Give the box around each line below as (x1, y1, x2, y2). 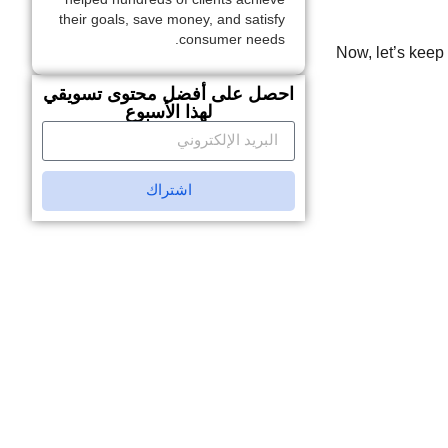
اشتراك (145, 181, 192, 200)
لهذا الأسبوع (125, 101, 213, 122)
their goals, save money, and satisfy (59, 12, 286, 28)
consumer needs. (179, 32, 286, 48)
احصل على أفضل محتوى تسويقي (43, 83, 295, 104)
